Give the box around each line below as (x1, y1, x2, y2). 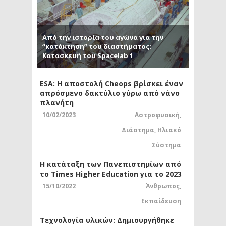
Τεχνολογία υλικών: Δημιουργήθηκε (40, 215, 174, 225)
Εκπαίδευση (141, 196, 181, 205)
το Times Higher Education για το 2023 (40, 168, 182, 179)
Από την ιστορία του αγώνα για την (42, 32, 163, 42)
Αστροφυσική (135, 110, 180, 119)
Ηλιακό (157, 125, 181, 134)
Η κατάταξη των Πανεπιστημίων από (40, 159, 181, 169)
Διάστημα (122, 125, 154, 134)
